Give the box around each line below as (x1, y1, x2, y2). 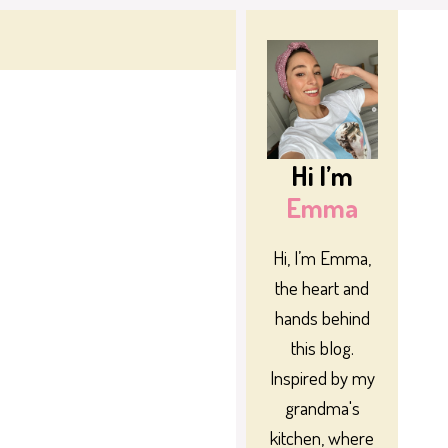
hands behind (274, 304, 370, 330)
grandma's (284, 394, 360, 420)
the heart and (275, 274, 370, 300)
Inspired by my (269, 364, 375, 390)
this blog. (290, 334, 354, 360)
